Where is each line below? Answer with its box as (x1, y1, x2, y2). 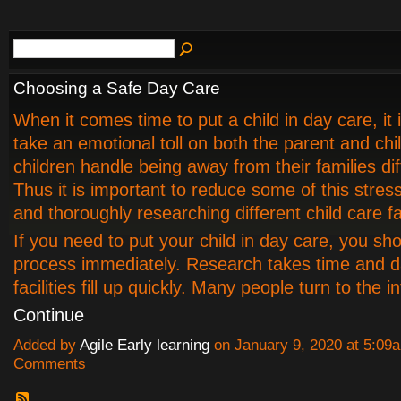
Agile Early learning (80, 336, 209, 354)
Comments (13, 354, 86, 372)
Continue (13, 304, 84, 325)
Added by (13, 336, 80, 354)
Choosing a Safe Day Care (13, 78, 220, 98)
